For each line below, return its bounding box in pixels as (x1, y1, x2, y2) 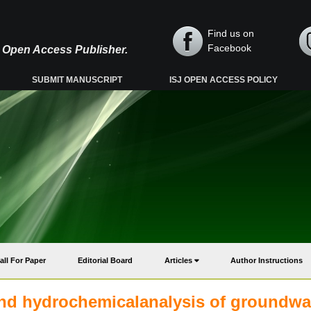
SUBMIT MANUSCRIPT (32, 75, 123, 85)
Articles (165, 256, 194, 264)
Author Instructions (230, 256, 303, 264)
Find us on (208, 28, 254, 39)
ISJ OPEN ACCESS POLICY (169, 75, 278, 85)
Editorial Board (78, 256, 133, 264)
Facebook (208, 42, 251, 53)
